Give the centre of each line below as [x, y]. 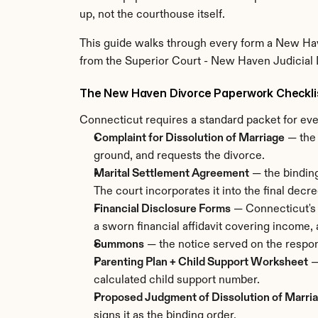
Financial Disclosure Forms [162, 209]
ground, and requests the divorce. [179, 156]
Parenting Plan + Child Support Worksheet [201, 263]
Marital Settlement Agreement [171, 174]
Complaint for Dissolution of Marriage [189, 138]
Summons [119, 245]
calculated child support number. [177, 280]
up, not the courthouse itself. [152, 15]
